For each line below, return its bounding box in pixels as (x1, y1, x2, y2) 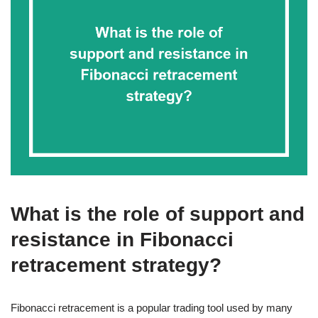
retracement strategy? (11, 253, 221, 276)
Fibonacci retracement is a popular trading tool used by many (11, 301, 292, 314)
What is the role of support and (11, 202, 305, 225)
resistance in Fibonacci (11, 228, 234, 251)
